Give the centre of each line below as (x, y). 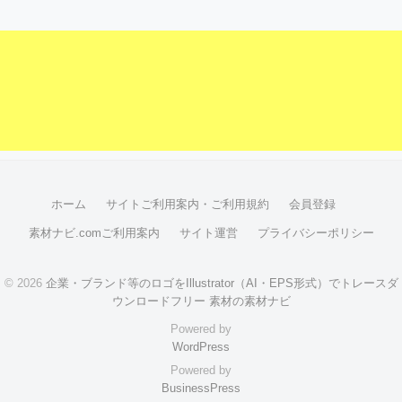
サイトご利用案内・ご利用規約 (187, 205)
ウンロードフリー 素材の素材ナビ (201, 301)
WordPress (201, 346)
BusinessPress (201, 388)
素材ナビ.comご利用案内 (94, 233)
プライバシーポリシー (315, 233)
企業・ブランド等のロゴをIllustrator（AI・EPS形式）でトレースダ (222, 284)
